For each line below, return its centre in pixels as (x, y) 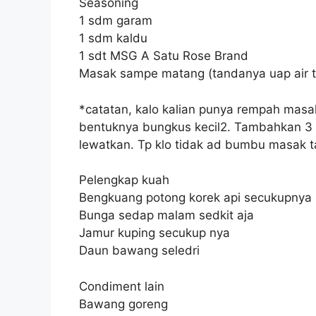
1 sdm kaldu (113, 38)
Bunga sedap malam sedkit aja (166, 215)
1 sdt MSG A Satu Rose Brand (164, 56)
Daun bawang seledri (139, 251)
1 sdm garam (116, 21)
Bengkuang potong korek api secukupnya (195, 198)
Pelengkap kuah (124, 180)
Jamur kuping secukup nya (154, 233)
